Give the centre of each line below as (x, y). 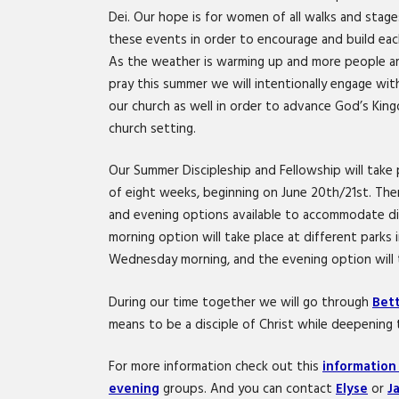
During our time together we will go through (240, 302)
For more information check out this (216, 366)
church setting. (152, 128)
